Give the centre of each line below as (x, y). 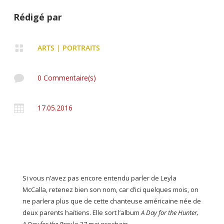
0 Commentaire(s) (66, 78)
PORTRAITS (81, 48)
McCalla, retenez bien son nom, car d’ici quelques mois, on (110, 190)
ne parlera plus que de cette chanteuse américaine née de (111, 201)
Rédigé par (37, 17)
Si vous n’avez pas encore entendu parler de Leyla (99, 178)
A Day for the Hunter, (169, 213)
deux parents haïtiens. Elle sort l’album (81, 213)
